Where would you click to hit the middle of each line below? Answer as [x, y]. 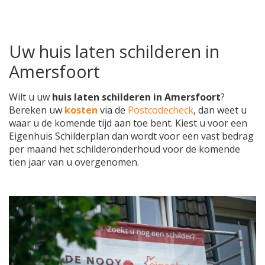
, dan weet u [220, 110]
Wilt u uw [30, 97]
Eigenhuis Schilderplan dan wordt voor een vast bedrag [131, 136]
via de [114, 110]
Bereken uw [37, 110]
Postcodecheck [161, 110]
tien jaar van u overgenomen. [74, 162]
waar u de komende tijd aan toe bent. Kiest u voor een [128, 123]
